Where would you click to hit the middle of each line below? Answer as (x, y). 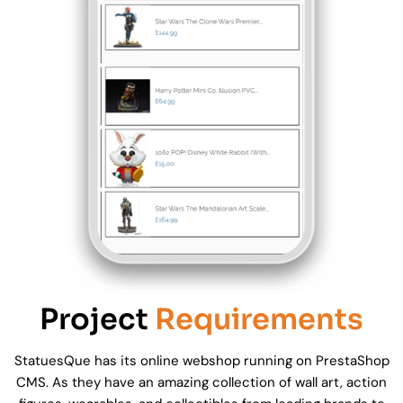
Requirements (259, 320)
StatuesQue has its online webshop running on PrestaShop (201, 361)
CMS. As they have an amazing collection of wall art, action (201, 383)
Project (97, 320)
